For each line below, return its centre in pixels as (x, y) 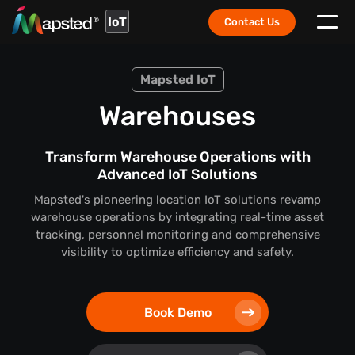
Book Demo (177, 312)
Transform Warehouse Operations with (177, 157)
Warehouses (177, 116)
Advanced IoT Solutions (177, 174)
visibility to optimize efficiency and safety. (177, 252)
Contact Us (252, 22)
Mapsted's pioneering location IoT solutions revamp (177, 200)
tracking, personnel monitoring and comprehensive (177, 235)
